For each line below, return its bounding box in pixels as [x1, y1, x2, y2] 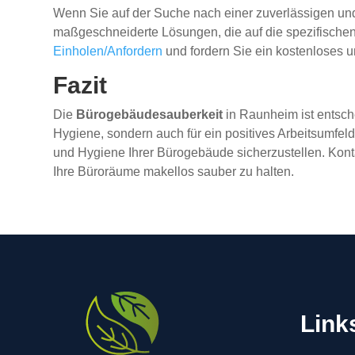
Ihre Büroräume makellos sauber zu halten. [53, 165, 295, 179]
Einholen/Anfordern [53, 44, 163, 59]
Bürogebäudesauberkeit [76, 108, 223, 122]
